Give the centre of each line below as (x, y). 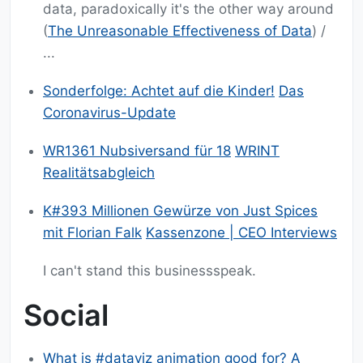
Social (66, 316)
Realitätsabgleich (99, 173)
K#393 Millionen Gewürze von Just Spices (180, 211)
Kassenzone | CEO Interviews (241, 233)
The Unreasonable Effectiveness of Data (180, 31)
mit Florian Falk (92, 233)
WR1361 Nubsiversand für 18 (137, 151)
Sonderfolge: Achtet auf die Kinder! (159, 91)
